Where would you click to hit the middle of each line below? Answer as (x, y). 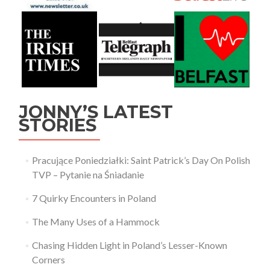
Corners (48, 260)
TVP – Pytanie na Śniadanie (88, 175)
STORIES (58, 125)
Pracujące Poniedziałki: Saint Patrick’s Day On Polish (141, 160)
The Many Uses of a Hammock (96, 222)
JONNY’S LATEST (96, 112)
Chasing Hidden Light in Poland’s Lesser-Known (129, 245)
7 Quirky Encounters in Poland (94, 198)
